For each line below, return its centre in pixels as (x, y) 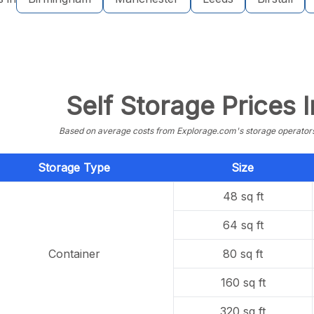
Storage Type (74, 168)
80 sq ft (243, 254)
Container (74, 254)
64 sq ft (243, 225)
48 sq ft (243, 196)
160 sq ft (243, 282)
